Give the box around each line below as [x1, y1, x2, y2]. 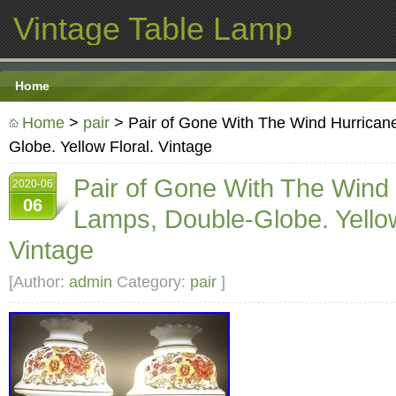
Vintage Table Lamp [13, 11, 293, 47]
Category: [112, 272, 190, 291]
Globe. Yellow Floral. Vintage [9, 137, 212, 156]
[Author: [9, 272, 69, 291]
